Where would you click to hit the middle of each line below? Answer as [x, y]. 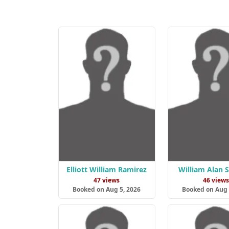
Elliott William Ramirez [107, 169]
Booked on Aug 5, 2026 [107, 189]
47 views [107, 180]
